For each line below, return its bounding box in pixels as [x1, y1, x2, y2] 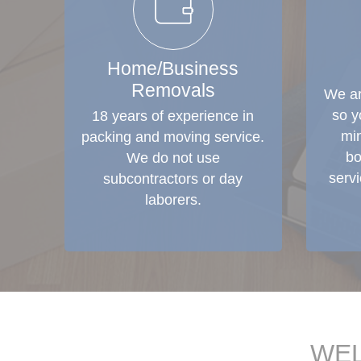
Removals [131, 80, 215, 101]
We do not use [126, 150, 220, 166]
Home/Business [107, 58, 239, 79]
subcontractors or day [103, 171, 243, 187]
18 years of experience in [92, 108, 254, 124]
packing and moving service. [81, 129, 264, 145]
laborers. [144, 192, 201, 208]
